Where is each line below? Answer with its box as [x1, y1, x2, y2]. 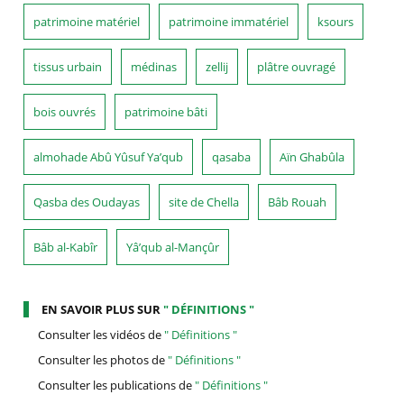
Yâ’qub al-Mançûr [126, 238, 220, 255]
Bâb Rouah [268, 193, 327, 210]
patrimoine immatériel [169, 13, 289, 30]
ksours [317, 13, 354, 30]
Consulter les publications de [38, 376, 196, 393]
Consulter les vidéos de [38, 326, 165, 343]
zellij [206, 58, 229, 75]
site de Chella [169, 193, 240, 210]
